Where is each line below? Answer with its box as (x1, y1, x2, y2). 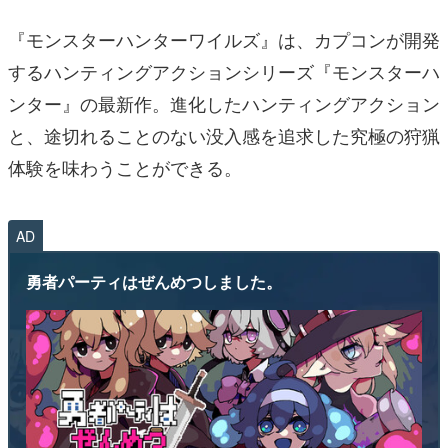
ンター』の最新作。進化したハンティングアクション (8, 90, 440, 117)
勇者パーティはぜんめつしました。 (26, 270, 282, 294)
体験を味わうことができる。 (8, 154, 242, 181)
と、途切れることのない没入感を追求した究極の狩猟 (8, 122, 440, 149)
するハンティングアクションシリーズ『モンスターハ (8, 58, 440, 85)
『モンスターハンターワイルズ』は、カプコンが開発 (8, 26, 440, 53)
